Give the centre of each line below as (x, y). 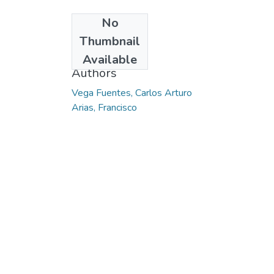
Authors (94, 73)
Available (110, 59)
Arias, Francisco (104, 107)
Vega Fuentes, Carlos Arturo (132, 93)
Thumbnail (110, 41)
